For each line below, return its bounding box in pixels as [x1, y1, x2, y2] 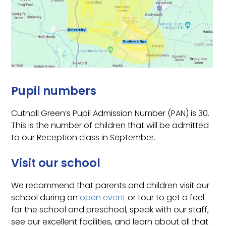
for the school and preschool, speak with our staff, [11, 203, 209, 215]
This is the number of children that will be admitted [11, 119, 209, 131]
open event [80, 191, 126, 203]
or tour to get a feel [126, 191, 205, 203]
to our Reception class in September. [11, 131, 156, 143]
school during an [11, 191, 80, 203]
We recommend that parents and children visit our [11, 179, 210, 191]
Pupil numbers [11, 82, 97, 99]
